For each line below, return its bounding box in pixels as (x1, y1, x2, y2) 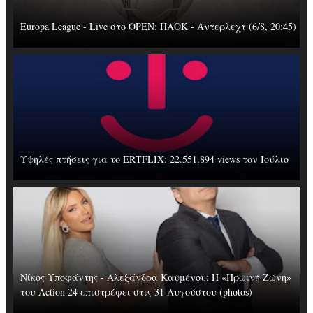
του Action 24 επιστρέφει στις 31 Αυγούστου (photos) (20, 285, 252, 298)
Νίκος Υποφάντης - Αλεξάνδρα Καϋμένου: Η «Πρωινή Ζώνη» (20, 270, 291, 284)
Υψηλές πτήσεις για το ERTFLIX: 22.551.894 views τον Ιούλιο (20, 152, 289, 166)
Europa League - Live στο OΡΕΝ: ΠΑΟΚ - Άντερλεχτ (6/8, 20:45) (20, 20, 296, 33)
